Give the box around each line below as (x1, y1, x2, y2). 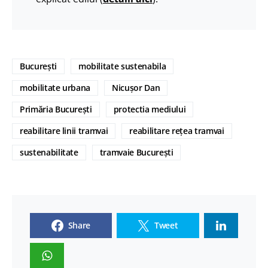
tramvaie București (99, 146, 173, 158)
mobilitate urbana (20, 81, 91, 93)
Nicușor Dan (112, 81, 160, 93)
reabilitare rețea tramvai (129, 124, 224, 136)
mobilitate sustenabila (78, 60, 166, 72)
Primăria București (20, 103, 92, 115)
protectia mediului (113, 103, 186, 115)
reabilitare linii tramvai (20, 124, 108, 136)
